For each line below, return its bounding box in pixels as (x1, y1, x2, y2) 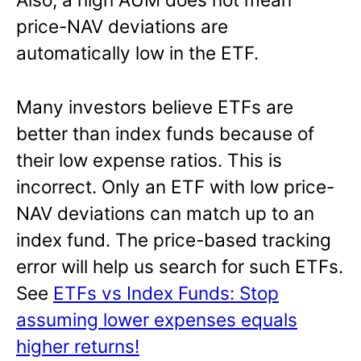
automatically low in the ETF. (16, 42, 259, 64)
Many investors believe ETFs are (16, 96, 293, 118)
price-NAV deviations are (16, 15, 228, 38)
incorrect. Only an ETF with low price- (16, 176, 334, 198)
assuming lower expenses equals (16, 309, 297, 331)
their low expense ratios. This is (16, 149, 282, 172)
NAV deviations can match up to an (16, 202, 314, 225)
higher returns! (16, 335, 139, 358)
